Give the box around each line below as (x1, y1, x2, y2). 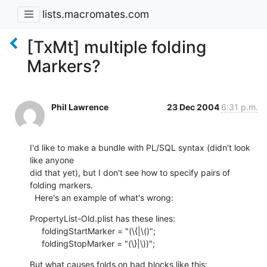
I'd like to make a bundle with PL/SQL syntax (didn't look (30, 142, 250, 153)
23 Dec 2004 (167, 101, 221, 112)
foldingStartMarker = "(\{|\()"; (30, 225, 42, 236)
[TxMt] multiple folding (27, 36, 206, 57)
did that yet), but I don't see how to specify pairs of (30, 167, 230, 178)
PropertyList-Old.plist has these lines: (30, 213, 175, 223)
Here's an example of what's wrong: (35, 192, 173, 203)
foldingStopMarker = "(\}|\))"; (42, 238, 155, 249)
